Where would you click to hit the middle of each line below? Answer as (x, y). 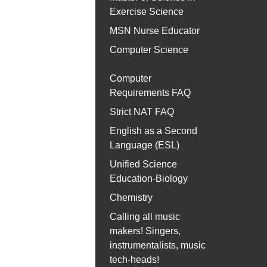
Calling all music (145, 217)
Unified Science (143, 164)
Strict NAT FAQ (142, 112)
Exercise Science (147, 12)
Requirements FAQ (150, 93)
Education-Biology (149, 179)
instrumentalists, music (158, 246)
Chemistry (131, 198)
